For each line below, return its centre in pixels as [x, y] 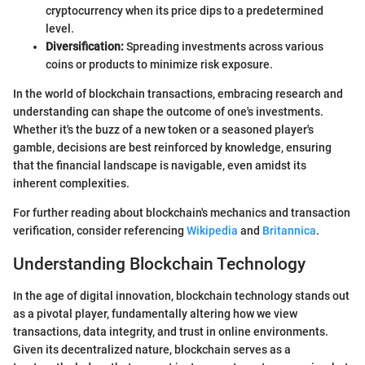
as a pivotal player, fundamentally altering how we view [155, 313]
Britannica [289, 231]
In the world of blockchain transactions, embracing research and [178, 94]
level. [60, 29]
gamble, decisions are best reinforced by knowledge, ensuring [172, 148]
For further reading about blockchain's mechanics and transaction [182, 213]
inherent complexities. [71, 184]
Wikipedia [212, 231]
